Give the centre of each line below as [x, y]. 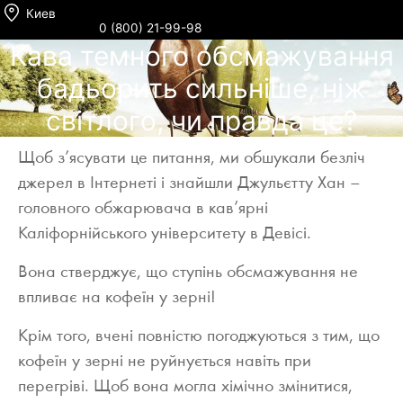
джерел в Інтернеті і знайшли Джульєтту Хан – [189, 184]
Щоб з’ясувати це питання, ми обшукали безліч [192, 159]
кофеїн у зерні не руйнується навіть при [165, 362]
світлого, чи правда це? [201, 121]
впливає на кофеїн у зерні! [117, 298]
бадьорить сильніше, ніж [201, 89]
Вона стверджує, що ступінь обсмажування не [188, 273]
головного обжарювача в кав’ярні [143, 209]
